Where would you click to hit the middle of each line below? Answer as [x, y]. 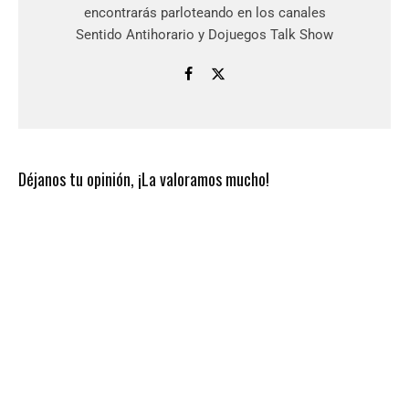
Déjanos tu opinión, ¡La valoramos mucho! [144, 179]
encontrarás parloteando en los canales [204, 13]
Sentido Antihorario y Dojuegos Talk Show [204, 35]
